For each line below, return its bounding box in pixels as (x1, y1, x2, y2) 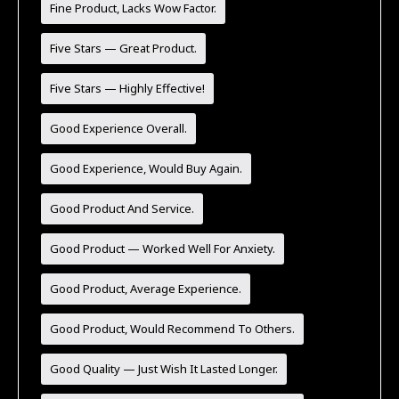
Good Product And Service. (50, 199, 195, 216)
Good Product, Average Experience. (50, 280, 242, 297)
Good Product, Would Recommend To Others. (50, 320, 296, 337)
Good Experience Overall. (50, 119, 188, 136)
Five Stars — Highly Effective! (50, 79, 206, 96)
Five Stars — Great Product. (50, 39, 198, 56)
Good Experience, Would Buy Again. (50, 159, 243, 176)
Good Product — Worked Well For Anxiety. (50, 240, 276, 256)
